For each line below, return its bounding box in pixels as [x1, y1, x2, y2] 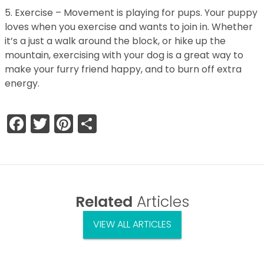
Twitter [49, 110, 111, 137]
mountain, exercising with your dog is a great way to [5, 48, 243, 62]
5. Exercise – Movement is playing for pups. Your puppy [5, 6, 258, 19]
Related [75, 192, 133, 212]
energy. [5, 77, 42, 90]
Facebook [26, 110, 115, 137]
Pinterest [73, 110, 153, 137]
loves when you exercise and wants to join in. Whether [5, 20, 253, 34]
